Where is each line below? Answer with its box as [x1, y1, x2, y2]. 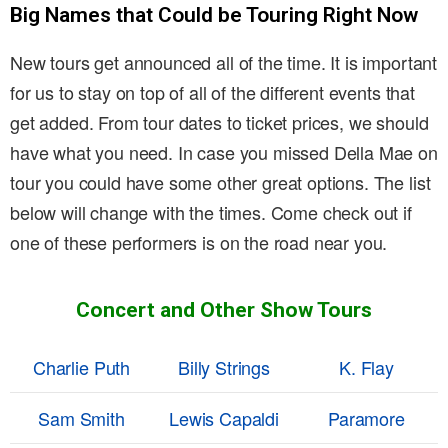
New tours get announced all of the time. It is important [10, 49, 438, 76]
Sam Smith [38, 405, 125, 432]
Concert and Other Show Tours [76, 298, 372, 323]
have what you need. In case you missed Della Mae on [10, 139, 438, 166]
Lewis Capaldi [169, 405, 279, 432]
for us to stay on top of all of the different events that [10, 79, 415, 106]
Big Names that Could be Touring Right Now [10, 3, 418, 28]
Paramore [328, 405, 405, 432]
